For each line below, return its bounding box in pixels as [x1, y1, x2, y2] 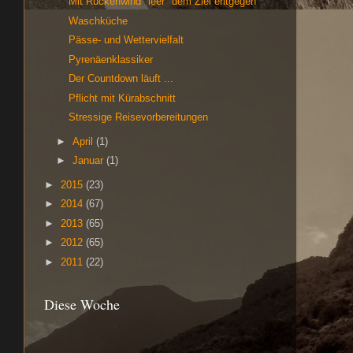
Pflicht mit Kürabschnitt [69, 92, 176, 104]
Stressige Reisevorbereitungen [69, 112, 209, 123]
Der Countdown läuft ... [69, 73, 174, 85]
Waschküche [69, 15, 128, 27]
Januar [72, 155, 107, 167]
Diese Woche [44, 294, 120, 314]
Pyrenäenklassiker [69, 54, 154, 65]
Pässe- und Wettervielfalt [69, 35, 184, 46]
